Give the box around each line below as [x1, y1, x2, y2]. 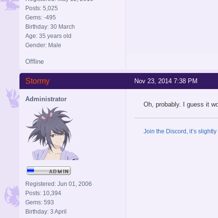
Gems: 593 [25, 199, 54, 206]
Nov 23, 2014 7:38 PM [134, 77, 198, 85]
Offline [25, 57, 44, 65]
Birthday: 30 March [25, 23, 75, 30]
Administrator [25, 95, 67, 103]
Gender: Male [25, 41, 61, 49]
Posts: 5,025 [25, 4, 58, 12]
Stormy [25, 76, 50, 85]
